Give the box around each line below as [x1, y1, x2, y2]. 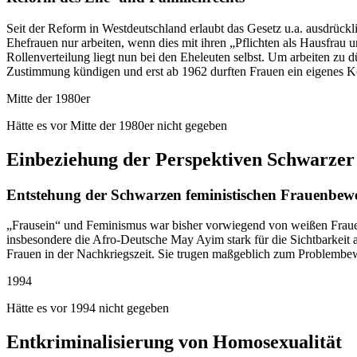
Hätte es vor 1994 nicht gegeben [6, 301, 169, 316]
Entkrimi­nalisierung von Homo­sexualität [6, 331, 342, 353]
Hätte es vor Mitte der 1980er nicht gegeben [6, 118, 227, 132]
